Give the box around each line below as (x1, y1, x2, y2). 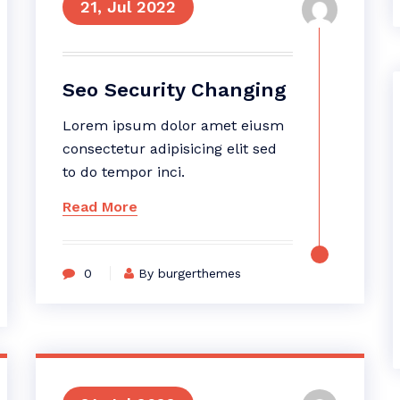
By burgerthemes (137, 266, 241, 280)
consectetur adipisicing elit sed (62, 140, 277, 157)
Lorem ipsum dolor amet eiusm (62, 117, 284, 134)
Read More (62, 198, 137, 215)
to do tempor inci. (62, 163, 185, 180)
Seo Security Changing (62, 79, 287, 101)
